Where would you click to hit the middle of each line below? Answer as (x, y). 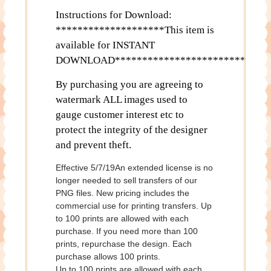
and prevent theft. (93, 145)
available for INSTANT (105, 45)
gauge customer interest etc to (120, 115)
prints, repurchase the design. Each (124, 244)
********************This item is (135, 30)
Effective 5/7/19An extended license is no (134, 168)
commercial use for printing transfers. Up (134, 206)
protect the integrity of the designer (132, 130)
